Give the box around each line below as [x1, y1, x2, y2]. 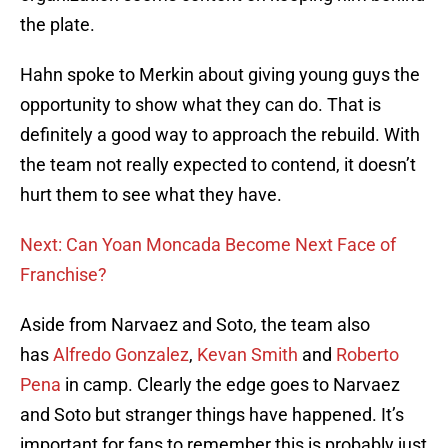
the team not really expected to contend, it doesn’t [20, 154, 416, 176]
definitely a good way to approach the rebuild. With [20, 124, 420, 146]
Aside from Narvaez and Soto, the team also [20, 314, 370, 336]
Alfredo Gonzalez [53, 344, 189, 366]
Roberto [336, 344, 399, 366]
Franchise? [20, 264, 107, 286]
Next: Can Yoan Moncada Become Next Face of [20, 234, 396, 256]
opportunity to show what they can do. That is [20, 94, 381, 116]
